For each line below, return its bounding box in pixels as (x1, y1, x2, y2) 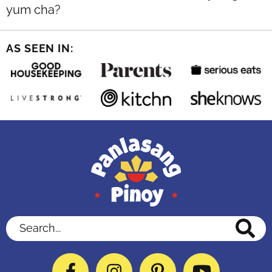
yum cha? (6, 2, 61, 18)
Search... (5, 217, 47, 230)
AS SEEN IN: (6, 42, 73, 55)
